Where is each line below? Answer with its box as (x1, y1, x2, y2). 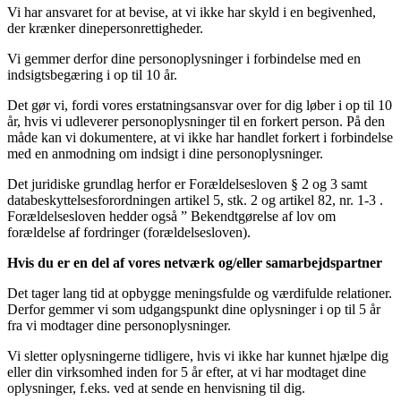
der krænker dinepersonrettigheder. (7, 21, 203, 37)
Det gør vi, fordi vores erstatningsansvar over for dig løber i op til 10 (7, 98, 392, 114)
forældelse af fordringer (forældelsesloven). (7, 225, 251, 241)
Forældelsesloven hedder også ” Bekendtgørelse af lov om (7, 209, 336, 225)
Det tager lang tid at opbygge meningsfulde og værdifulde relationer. (7, 286, 392, 302)
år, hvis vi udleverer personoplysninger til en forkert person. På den (7, 114, 385, 130)
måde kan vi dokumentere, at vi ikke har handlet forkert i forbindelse (7, 130, 393, 146)
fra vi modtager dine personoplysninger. (7, 318, 231, 334)
